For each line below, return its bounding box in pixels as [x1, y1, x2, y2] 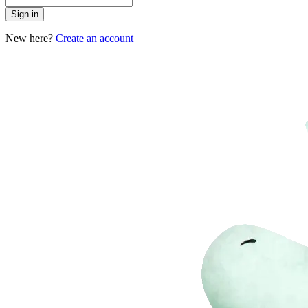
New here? [5, 32, 53, 44]
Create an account [56, 32, 133, 44]
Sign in [11, 9, 38, 19]
